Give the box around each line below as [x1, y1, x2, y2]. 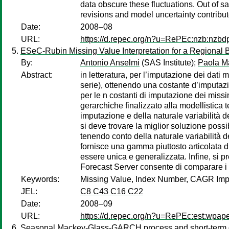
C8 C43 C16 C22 [80, 187, 143, 196]
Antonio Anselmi [80, 58, 140, 67]
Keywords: [21, 175, 59, 184]
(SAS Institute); [140, 58, 198, 67]
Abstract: [21, 71, 53, 79]
